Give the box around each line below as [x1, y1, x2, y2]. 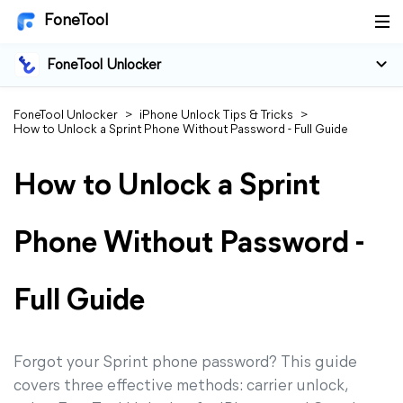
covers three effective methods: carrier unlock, [13, 378, 347, 395]
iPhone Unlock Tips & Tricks [139, 109, 293, 122]
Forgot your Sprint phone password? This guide [13, 354, 357, 372]
